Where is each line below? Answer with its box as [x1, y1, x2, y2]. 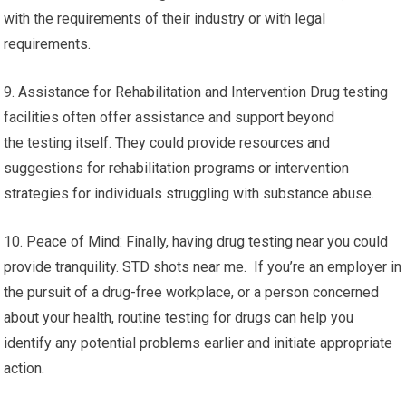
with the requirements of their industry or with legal [4, 10, 326, 27]
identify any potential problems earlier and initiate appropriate [4, 334, 393, 352]
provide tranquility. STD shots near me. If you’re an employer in [4, 258, 402, 275]
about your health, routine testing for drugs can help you [4, 309, 354, 326]
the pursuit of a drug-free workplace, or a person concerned [4, 284, 380, 301]
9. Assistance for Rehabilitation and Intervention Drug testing [4, 83, 389, 101]
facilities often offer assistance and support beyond [4, 109, 335, 126]
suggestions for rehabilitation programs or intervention [4, 159, 350, 177]
